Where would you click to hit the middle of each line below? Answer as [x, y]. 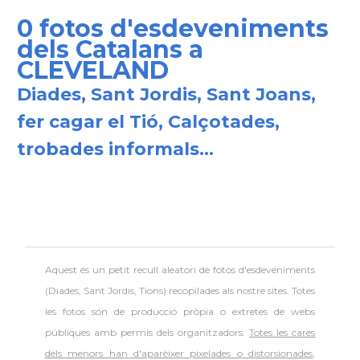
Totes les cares [282, 332]
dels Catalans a [110, 49]
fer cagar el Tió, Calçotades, [148, 122]
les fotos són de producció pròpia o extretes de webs [180, 311]
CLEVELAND [92, 70]
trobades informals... [115, 149]
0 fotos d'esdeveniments [172, 29]
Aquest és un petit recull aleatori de [129, 270]
